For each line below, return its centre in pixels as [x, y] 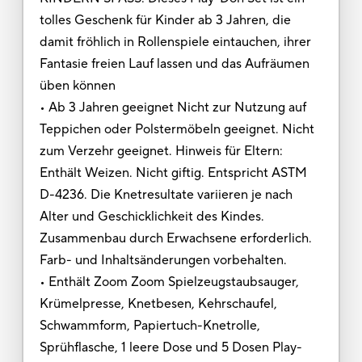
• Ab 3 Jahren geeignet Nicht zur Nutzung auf [173, 107]
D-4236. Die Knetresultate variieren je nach [166, 194]
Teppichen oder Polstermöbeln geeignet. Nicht [177, 129]
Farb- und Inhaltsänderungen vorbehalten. [164, 260]
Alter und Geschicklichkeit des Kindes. [152, 216]
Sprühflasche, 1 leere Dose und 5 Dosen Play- [170, 347]
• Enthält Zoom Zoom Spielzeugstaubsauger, [169, 282]
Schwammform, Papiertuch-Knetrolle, [149, 325]
